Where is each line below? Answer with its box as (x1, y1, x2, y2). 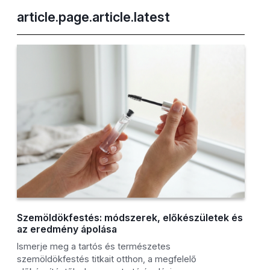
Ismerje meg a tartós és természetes (17, 241, 171, 252)
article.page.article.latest (17, 9, 171, 25)
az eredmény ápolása (17, 223, 118, 236)
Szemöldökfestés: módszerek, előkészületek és (17, 212, 243, 224)
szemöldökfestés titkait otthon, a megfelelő (17, 254, 197, 265)
